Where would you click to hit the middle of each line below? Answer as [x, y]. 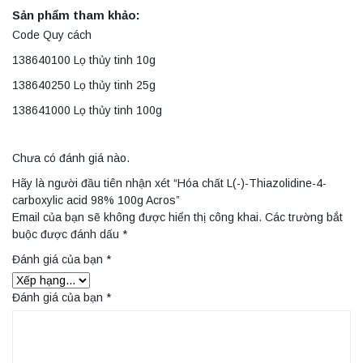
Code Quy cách [52, 35]
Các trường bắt [304, 218]
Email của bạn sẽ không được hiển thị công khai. [137, 218]
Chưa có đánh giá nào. [71, 158]
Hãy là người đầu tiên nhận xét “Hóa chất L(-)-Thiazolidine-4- [169, 184]
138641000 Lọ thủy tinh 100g [87, 111]
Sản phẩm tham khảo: [76, 15]
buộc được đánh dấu [67, 235]
